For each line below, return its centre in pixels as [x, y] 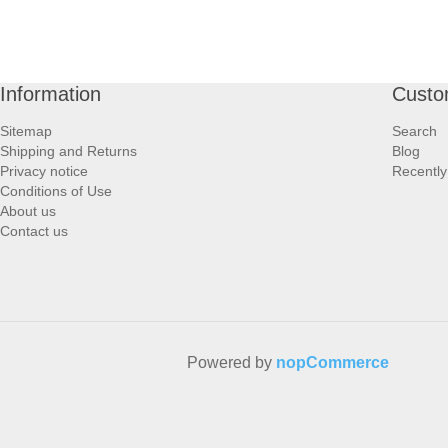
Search [414, 131]
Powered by [231, 363]
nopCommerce [332, 363]
